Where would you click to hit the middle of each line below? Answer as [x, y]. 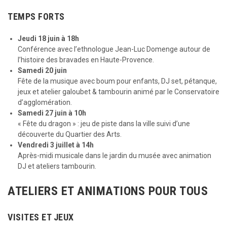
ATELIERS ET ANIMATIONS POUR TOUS [108, 191]
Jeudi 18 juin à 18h [48, 39]
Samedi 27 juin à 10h [52, 113]
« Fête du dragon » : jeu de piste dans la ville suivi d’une [104, 124]
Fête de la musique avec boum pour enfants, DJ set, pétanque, [117, 81]
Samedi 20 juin [42, 70]
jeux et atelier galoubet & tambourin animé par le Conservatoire [119, 92]
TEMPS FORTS [36, 16]
